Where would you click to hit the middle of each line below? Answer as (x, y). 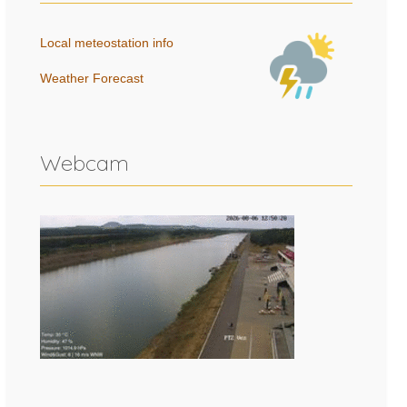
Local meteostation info (107, 43)
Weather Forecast (92, 79)
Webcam (84, 163)
